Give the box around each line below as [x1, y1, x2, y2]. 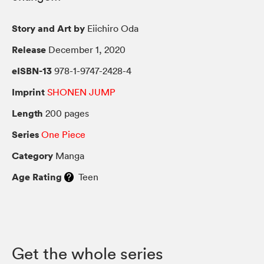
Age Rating [12, 170, 62, 183]
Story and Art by [12, 21, 85, 35]
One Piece [41, 128, 85, 140]
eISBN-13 [12, 64, 52, 77]
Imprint [12, 85, 45, 98]
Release [12, 42, 46, 56]
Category [12, 148, 53, 162]
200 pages [43, 107, 89, 119]
